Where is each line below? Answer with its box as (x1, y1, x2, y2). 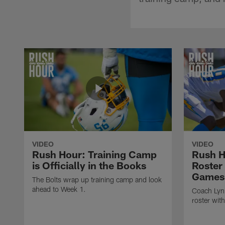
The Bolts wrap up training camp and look (32, 175, 162, 184)
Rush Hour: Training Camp (32, 148, 157, 160)
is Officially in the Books (32, 159, 146, 171)
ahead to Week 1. (32, 184, 86, 193)
